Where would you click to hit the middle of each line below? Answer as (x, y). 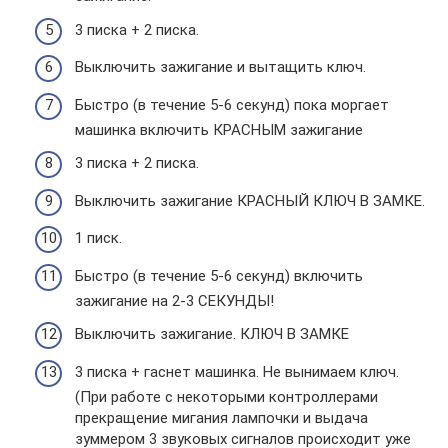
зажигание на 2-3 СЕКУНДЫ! (174, 300)
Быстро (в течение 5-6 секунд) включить (219, 275)
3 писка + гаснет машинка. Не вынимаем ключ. (237, 371)
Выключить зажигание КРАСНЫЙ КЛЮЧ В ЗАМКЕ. (250, 200)
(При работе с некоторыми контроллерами (226, 396)
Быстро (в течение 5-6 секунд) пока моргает (232, 104)
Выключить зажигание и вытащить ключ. (220, 67)
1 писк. (98, 238)
